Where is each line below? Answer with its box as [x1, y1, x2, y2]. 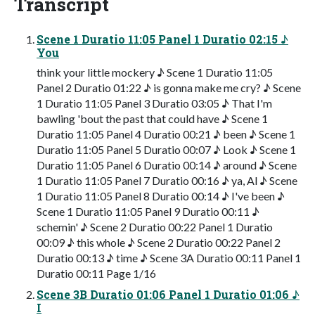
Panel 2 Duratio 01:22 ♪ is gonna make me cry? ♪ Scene [37, 81, 301, 95]
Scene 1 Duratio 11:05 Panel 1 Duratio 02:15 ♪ [37, 32, 288, 47]
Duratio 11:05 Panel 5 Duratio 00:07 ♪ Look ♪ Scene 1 [37, 143, 296, 157]
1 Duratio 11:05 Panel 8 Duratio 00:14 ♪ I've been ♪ [37, 189, 285, 203]
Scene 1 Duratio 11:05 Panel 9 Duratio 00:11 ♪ [37, 205, 259, 219]
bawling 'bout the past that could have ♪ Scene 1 [37, 112, 268, 126]
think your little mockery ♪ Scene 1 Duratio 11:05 [37, 65, 273, 79]
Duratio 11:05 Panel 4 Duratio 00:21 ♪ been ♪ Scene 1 [37, 127, 295, 141]
